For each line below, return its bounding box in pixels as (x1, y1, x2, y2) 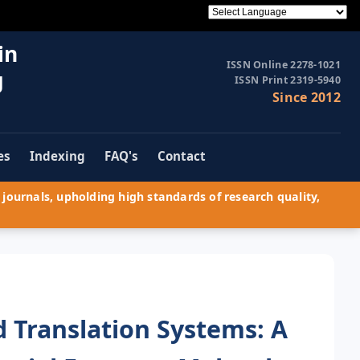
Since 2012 (272, 88, 341, 107)
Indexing (30, 148, 85, 165)
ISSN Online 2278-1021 (226, 58, 341, 72)
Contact (157, 148, 206, 165)
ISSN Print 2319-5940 (235, 73, 341, 88)
